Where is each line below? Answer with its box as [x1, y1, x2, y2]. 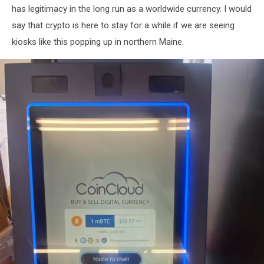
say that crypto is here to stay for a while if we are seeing [12, 20, 235, 31]
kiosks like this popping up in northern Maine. [12, 37, 186, 48]
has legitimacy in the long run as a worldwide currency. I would [12, 4, 252, 15]
